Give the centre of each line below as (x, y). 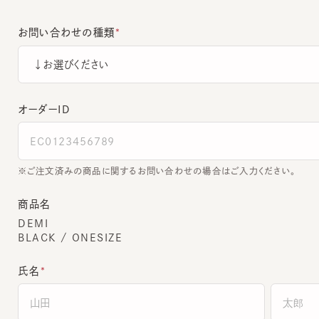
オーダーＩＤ (32, 95)
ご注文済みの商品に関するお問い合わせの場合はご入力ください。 (145, 155)
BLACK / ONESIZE (57, 219)
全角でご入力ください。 (60, 311)
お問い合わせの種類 (54, 21)
